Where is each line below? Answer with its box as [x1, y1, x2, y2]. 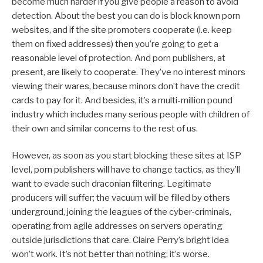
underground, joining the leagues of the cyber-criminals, [12, 207, 231, 218]
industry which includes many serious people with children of [12, 109, 249, 120]
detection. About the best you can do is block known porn [12, 10, 240, 21]
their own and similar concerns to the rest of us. [12, 123, 198, 134]
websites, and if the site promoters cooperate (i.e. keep [12, 24, 232, 35]
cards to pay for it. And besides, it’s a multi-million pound [12, 95, 232, 106]
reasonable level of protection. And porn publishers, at [12, 52, 225, 63]
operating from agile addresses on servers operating [12, 221, 222, 232]
